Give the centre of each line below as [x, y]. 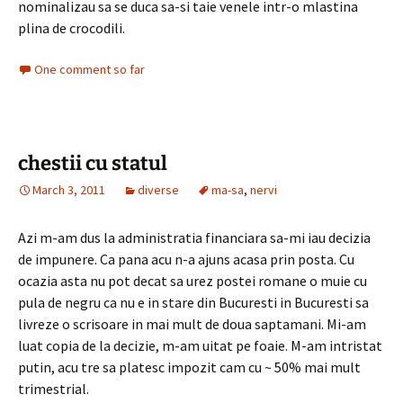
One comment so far [90, 69]
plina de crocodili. [72, 28]
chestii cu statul [93, 163]
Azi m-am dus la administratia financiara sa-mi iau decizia [194, 237]
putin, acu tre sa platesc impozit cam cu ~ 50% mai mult [189, 367]
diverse [158, 190]
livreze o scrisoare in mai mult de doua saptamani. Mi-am [192, 324]
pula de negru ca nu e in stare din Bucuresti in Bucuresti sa [193, 302]
